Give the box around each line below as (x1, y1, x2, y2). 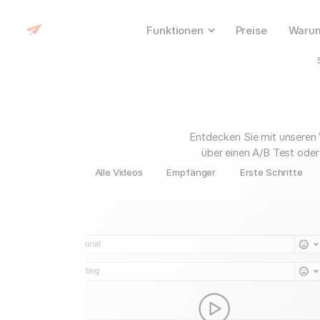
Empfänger (166, 166, 216, 178)
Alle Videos (94, 166, 143, 178)
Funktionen (146, 24, 204, 37)
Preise (235, 24, 267, 37)
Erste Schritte (239, 166, 303, 178)
